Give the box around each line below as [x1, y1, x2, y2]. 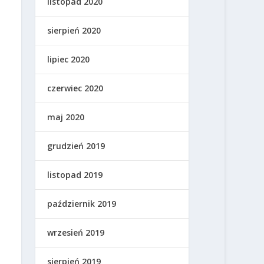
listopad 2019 [47, 169, 103, 181]
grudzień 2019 [47, 140, 105, 152]
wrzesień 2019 [47, 227, 105, 239]
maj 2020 [47, 111, 85, 123]
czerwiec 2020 [47, 82, 104, 94]
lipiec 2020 [47, 54, 90, 65]
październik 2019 [47, 198, 117, 210]
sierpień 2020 [47, 25, 101, 37]
